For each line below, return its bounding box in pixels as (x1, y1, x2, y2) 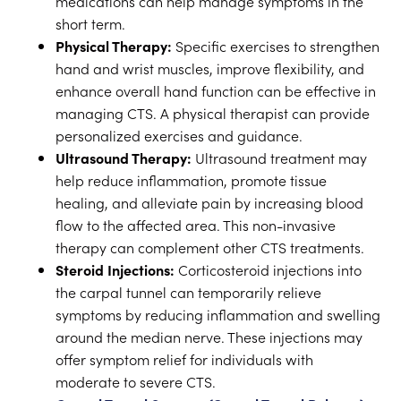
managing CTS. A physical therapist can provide (55, 103, 371, 123)
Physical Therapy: (55, 36, 176, 55)
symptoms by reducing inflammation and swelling (55, 304, 381, 324)
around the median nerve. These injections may (55, 327, 363, 346)
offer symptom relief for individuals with (55, 349, 314, 369)
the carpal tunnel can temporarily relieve (55, 282, 322, 302)
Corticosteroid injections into (175, 260, 363, 279)
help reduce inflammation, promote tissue (55, 170, 328, 190)
